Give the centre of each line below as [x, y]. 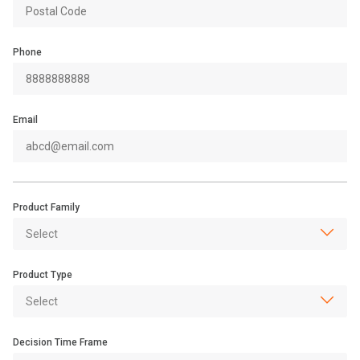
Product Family [46, 207]
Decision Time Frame [60, 342]
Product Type [43, 275]
